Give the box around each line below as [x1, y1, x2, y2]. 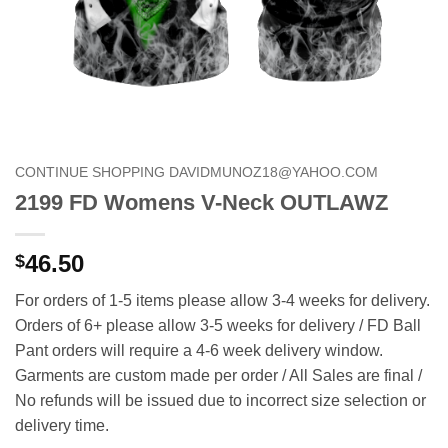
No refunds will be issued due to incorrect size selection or [15, 391, 426, 409]
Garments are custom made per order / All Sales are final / [15, 366, 422, 384]
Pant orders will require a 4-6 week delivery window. [15, 341, 383, 359]
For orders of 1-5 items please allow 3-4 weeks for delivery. [15, 291, 430, 309]
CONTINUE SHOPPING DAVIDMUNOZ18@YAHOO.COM [15, 165, 378, 180]
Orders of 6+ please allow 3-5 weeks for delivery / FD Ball [15, 316, 421, 334]
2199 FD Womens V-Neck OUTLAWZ [15, 189, 388, 215]
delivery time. [15, 416, 109, 434]
